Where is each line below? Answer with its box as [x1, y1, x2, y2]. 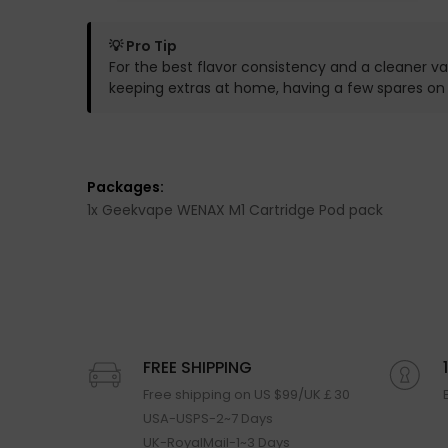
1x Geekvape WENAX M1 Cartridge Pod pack [87, 199, 383, 220]
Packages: [87, 176, 164, 197]
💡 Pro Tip [109, 35, 177, 56]
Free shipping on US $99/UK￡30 [143, 384, 350, 404]
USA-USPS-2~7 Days [143, 408, 273, 428]
